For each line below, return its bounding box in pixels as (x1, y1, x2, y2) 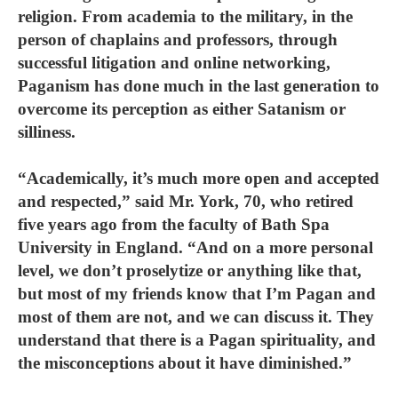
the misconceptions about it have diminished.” (18, 354, 352, 372)
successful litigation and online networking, (18, 53, 330, 72)
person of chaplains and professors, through (18, 30, 338, 49)
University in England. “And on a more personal (18, 238, 373, 257)
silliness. (18, 123, 76, 141)
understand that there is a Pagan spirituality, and (18, 330, 376, 349)
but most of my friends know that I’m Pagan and (18, 284, 376, 303)
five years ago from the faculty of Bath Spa (18, 215, 330, 234)
